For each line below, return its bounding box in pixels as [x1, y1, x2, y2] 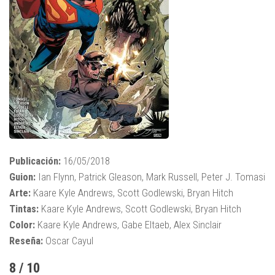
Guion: [9, 171, 36, 184]
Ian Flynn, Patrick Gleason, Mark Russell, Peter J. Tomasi [36, 171, 265, 184]
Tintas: [9, 203, 39, 215]
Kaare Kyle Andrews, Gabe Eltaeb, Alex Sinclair [35, 219, 222, 231]
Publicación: [9, 155, 61, 168]
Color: [9, 219, 35, 231]
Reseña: [9, 234, 43, 247]
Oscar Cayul [43, 234, 93, 247]
